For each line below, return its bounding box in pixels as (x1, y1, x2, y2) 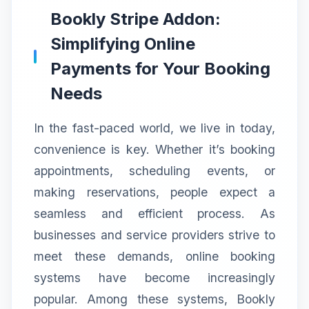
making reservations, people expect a (34, 184, 275, 199)
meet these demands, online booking (34, 248, 275, 263)
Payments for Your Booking (50, 58, 270, 79)
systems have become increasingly (34, 270, 275, 285)
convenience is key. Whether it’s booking (34, 141, 275, 157)
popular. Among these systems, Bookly (34, 291, 275, 306)
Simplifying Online (50, 33, 195, 54)
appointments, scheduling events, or (34, 163, 275, 178)
